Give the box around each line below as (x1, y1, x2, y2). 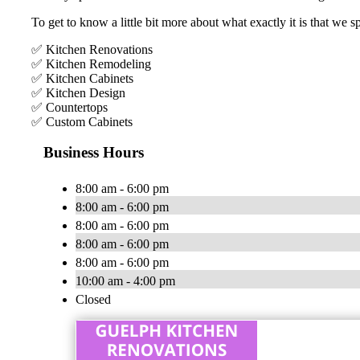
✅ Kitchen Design (31, 85, 125, 100)
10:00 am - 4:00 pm (76, 274, 175, 288)
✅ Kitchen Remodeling (31, 56, 151, 71)
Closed (76, 292, 111, 307)
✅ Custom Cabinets (31, 114, 133, 129)
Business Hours (43, 144, 144, 162)
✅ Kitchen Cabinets (31, 71, 133, 85)
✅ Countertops (31, 100, 108, 114)
